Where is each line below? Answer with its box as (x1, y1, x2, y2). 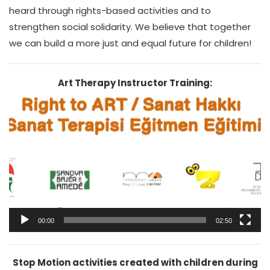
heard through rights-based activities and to (9, 4, 211, 17)
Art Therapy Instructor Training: (58, 77, 212, 89)
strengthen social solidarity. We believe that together (9, 20, 251, 33)
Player (134, 105, 162, 118)
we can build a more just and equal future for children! (9, 37, 251, 49)
